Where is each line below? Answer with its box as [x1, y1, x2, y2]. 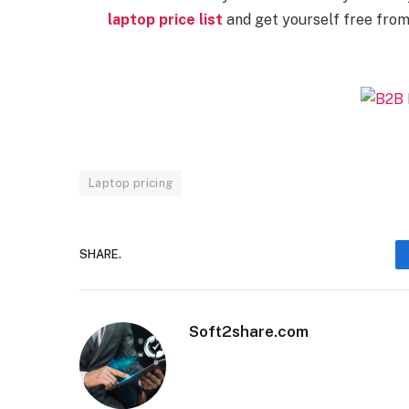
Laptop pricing [89, 175, 173, 190]
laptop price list [107, 10, 223, 28]
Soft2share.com [189, 321, 309, 341]
